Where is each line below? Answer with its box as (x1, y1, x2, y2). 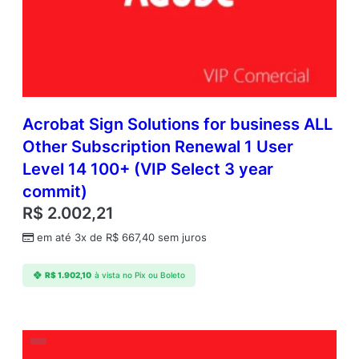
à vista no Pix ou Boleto (94, 271, 185, 280)
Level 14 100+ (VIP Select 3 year (22, 159, 273, 179)
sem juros (155, 231, 207, 244)
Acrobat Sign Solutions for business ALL (22, 114, 333, 134)
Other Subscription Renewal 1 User (22, 136, 293, 156)
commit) (22, 181, 87, 201)
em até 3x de (37, 231, 106, 244)
